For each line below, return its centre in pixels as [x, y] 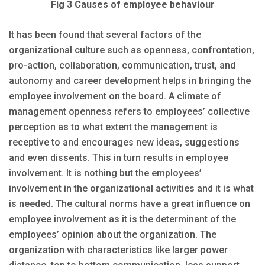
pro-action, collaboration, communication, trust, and [122, 65]
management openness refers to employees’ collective [129, 111]
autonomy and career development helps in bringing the [130, 80]
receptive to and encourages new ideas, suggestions [124, 142]
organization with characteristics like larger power [118, 250]
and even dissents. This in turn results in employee [119, 157]
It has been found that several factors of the [105, 34]
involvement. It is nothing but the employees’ [105, 173]
